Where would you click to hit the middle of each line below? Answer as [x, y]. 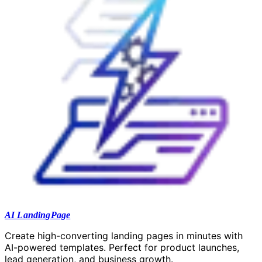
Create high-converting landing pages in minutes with [124, 235]
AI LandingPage [38, 215]
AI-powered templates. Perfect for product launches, [122, 247]
